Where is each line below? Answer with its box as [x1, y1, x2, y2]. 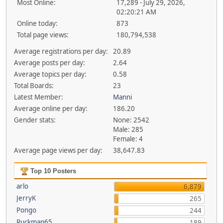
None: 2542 [113, 115, 150, 124]
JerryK [16, 194, 36, 203]
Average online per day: [13, 104, 88, 113]
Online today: [17, 19, 58, 28]
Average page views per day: [13, 146, 103, 155]
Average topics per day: [13, 70, 87, 79]
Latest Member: [13, 93, 63, 102]
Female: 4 [113, 134, 143, 143]
